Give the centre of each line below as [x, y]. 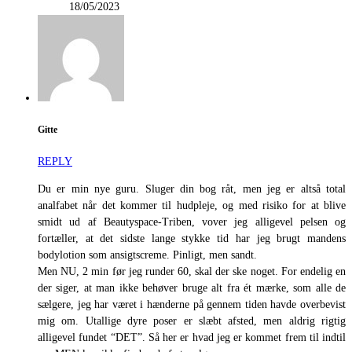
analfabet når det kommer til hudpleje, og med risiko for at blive [192, 206]
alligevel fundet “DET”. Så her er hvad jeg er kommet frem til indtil [192, 338]
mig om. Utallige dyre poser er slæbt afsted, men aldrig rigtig [192, 321]
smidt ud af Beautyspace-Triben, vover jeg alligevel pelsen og [192, 222]
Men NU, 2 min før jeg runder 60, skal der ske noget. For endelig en [192, 272]
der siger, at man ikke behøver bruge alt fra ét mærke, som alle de [192, 288]
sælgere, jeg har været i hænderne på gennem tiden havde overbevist [192, 305]
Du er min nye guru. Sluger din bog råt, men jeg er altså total [192, 189]
